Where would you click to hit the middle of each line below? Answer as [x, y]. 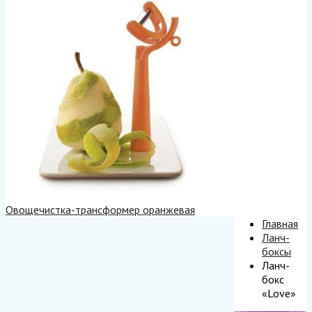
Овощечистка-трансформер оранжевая [100, 210]
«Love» [279, 293]
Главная [280, 224]
